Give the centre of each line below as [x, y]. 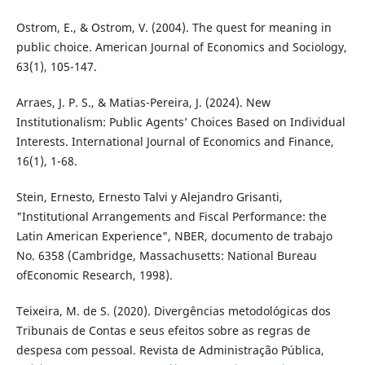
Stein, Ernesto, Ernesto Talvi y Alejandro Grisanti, [149, 197]
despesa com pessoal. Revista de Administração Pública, [170, 350]
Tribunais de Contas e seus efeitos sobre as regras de [163, 331]
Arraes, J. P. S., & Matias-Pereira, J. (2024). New [143, 103]
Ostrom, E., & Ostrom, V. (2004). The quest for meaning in [174, 28]
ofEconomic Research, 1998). [94, 275]
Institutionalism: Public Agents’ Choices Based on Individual [180, 122]
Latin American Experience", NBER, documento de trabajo [174, 236]
